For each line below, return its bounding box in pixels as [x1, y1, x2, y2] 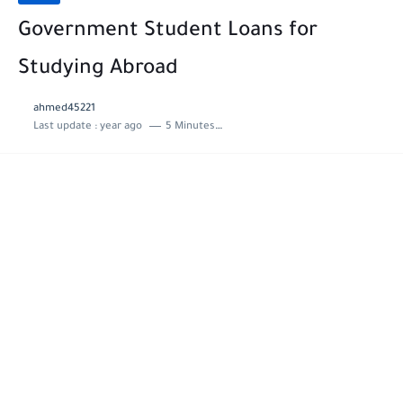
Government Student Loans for [18, 21, 318, 43]
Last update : [32, 121, 100, 133]
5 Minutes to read [165, 121, 215, 133]
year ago [99, 121, 142, 133]
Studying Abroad [18, 58, 178, 81]
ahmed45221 [32, 103, 95, 115]
